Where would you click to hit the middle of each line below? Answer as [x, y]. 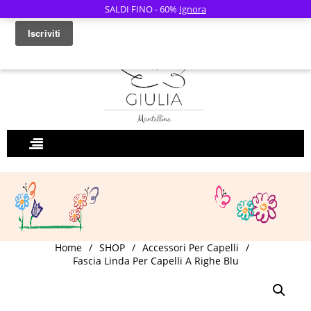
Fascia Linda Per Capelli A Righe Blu [155, 261]
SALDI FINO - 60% [142, 9]
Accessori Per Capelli [191, 247]
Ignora [193, 9]
